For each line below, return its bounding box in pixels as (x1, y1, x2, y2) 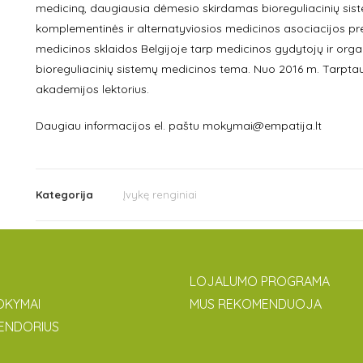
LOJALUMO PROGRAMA (190, 273, 330, 289)
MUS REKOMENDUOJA (190, 296, 322, 312)
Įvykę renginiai (122, 188, 197, 201)
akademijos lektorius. (35, 82, 149, 96)
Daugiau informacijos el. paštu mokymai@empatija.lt (35, 118, 322, 133)
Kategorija (35, 188, 93, 201)
